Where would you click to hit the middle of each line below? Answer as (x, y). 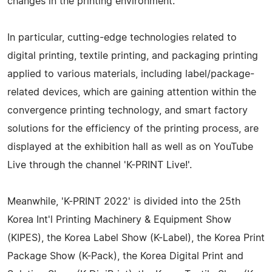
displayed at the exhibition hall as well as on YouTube (130, 147)
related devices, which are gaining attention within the (132, 92)
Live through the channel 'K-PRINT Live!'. (100, 165)
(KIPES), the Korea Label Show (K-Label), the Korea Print (136, 238)
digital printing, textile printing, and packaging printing (133, 56)
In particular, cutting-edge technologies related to (122, 37)
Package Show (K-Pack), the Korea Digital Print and (125, 256)
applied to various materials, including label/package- (131, 74)
